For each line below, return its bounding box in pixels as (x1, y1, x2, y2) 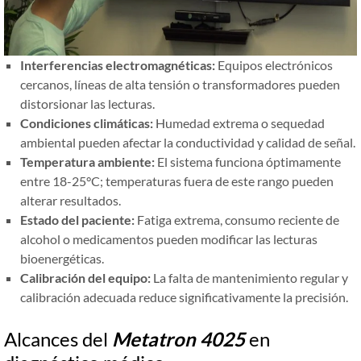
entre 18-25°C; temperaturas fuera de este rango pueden (20, 173, 334, 189)
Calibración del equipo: (20, 270, 151, 286)
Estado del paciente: (20, 212, 135, 228)
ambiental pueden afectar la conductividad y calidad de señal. (20, 135, 355, 151)
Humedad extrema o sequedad (153, 115, 325, 131)
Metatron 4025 (112, 327, 245, 351)
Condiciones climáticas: (20, 115, 153, 131)
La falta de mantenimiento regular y (151, 270, 348, 286)
